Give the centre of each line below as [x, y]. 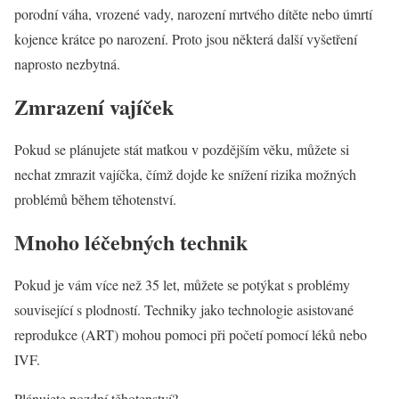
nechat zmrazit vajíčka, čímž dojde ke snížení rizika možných [185, 175]
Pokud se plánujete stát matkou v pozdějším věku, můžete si [182, 150]
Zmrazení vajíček [94, 107]
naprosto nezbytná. [67, 64]
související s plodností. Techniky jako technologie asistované [184, 310]
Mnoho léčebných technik [131, 242]
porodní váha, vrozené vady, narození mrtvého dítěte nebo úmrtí [193, 14]
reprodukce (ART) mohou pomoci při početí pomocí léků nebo [191, 335]
